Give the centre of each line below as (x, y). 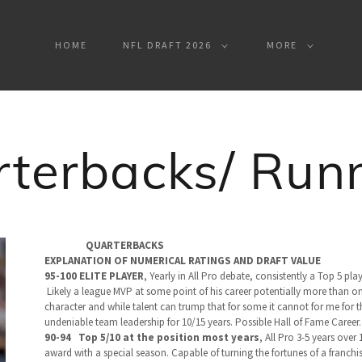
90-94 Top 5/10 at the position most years (152, 337)
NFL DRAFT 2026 (167, 45)
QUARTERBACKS (124, 245)
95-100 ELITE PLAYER (94, 276)
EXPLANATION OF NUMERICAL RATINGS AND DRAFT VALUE (183, 261)
